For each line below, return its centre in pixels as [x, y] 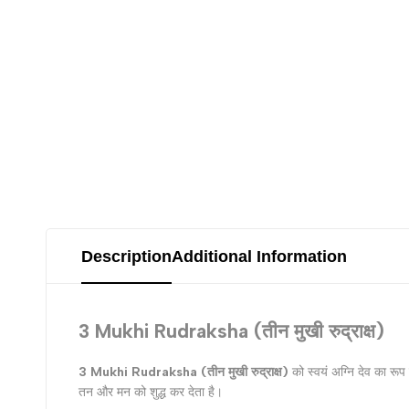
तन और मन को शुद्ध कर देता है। [151, 392]
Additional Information [259, 257]
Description [126, 257]
